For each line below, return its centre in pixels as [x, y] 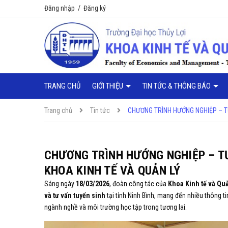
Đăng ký [95, 8]
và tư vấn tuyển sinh [75, 195]
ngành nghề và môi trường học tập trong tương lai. [116, 207]
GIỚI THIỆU [108, 86]
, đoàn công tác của [139, 184]
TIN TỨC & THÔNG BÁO [177, 86]
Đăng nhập [60, 8]
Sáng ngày [60, 184]
